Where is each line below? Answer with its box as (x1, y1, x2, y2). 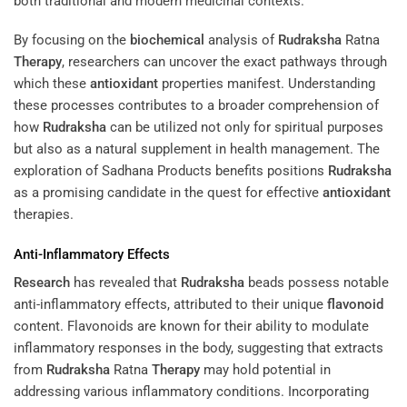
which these (14, 75, 90, 93)
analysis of (204, 32, 278, 49)
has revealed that (70, 274, 181, 292)
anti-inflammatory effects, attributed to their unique (14, 296, 327, 313)
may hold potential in (200, 362, 331, 379)
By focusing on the (14, 32, 130, 49)
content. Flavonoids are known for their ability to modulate (14, 318, 369, 335)
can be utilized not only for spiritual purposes (106, 119, 383, 136)
